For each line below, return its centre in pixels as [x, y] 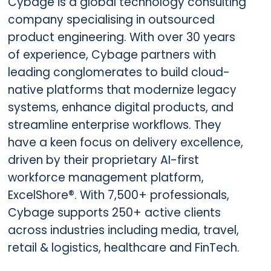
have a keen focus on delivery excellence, [125, 143]
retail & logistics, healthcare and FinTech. [123, 248]
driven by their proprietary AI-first [103, 160]
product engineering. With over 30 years [121, 38]
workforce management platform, [106, 178]
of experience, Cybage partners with [112, 55]
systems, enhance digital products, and [120, 108]
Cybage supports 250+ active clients [114, 213]
